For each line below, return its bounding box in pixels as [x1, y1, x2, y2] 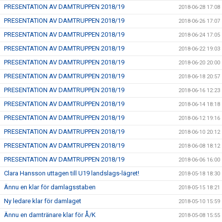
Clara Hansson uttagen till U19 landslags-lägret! [4, 169, 139, 177]
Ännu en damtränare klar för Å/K [4, 211, 96, 219]
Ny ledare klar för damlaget [4, 197, 81, 205]
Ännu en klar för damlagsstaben [4, 183, 96, 191]
